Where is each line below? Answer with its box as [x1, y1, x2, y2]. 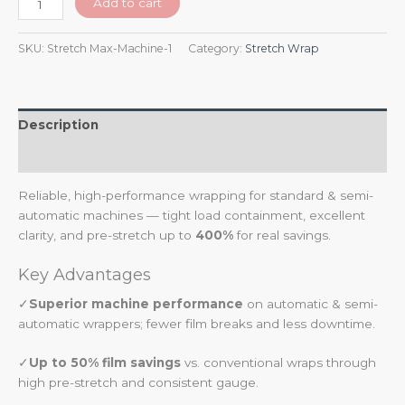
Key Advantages [18, 264, 151, 285]
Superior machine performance [29, 296, 243, 311]
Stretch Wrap [245, 41, 319, 55]
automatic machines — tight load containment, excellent [18, 207, 365, 222]
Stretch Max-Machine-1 [47, 41, 172, 55]
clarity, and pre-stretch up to [18, 227, 195, 242]
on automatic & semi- [243, 296, 378, 311]
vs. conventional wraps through [181, 355, 376, 371]
